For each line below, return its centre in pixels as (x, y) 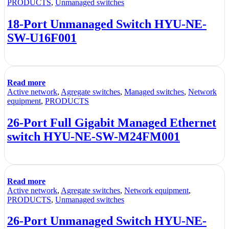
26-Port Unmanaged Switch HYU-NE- (107, 221)
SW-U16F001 (42, 38)
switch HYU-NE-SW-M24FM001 (94, 136)
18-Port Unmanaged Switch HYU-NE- (107, 24)
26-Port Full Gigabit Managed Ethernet (112, 122)
